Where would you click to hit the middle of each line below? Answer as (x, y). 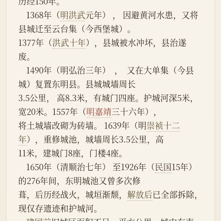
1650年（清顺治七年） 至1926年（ (91, 167)
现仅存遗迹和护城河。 (60, 208)
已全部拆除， (178, 195)
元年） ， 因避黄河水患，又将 (142, 15)
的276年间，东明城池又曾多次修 (79, 181)
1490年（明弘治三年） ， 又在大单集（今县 (22, 70)
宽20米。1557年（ (52, 112)
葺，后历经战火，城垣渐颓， (73, 195)
